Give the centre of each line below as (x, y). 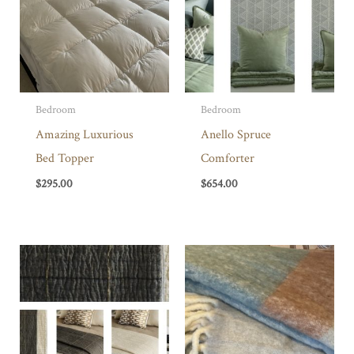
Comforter (227, 158)
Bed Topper (64, 158)
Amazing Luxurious (84, 134)
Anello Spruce (235, 134)
